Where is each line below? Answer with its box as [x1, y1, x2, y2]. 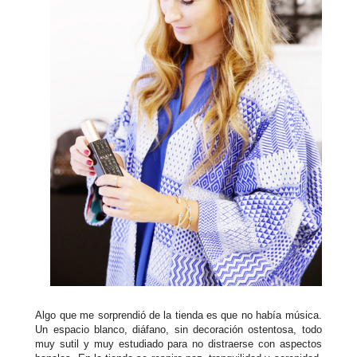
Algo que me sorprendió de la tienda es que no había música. [35, 308, 322, 321]
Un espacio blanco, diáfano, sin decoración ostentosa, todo [35, 323, 322, 335]
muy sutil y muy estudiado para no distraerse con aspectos [35, 337, 322, 350]
